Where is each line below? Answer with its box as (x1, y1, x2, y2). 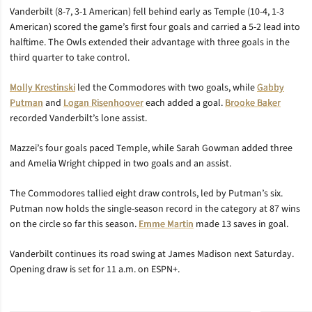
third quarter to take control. (10, 50, 130, 65)
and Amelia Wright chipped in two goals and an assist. (10, 156, 231, 171)
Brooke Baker (225, 95, 281, 110)
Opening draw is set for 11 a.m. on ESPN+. (10, 262, 180, 276)
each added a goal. (143, 95, 225, 110)
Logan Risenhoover (63, 95, 143, 110)
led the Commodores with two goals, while (75, 80, 257, 95)
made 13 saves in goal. (194, 217, 288, 231)
